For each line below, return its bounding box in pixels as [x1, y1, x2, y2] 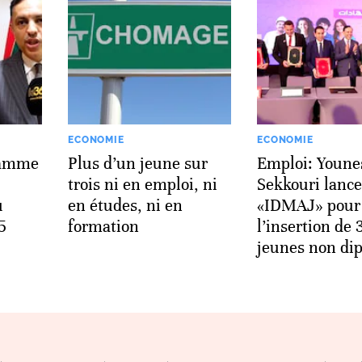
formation [68, 216, 139, 237]
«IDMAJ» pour [257, 195, 360, 216]
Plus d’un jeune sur [68, 153, 208, 174]
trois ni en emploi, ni [68, 174, 217, 195]
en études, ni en [68, 195, 183, 216]
